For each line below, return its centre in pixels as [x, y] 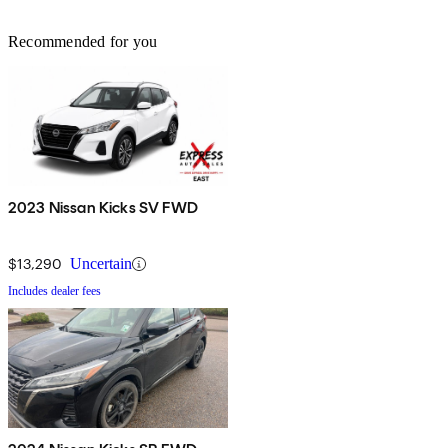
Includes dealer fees [54, 291]
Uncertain [101, 264]
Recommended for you [83, 42]
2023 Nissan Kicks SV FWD [103, 208]
